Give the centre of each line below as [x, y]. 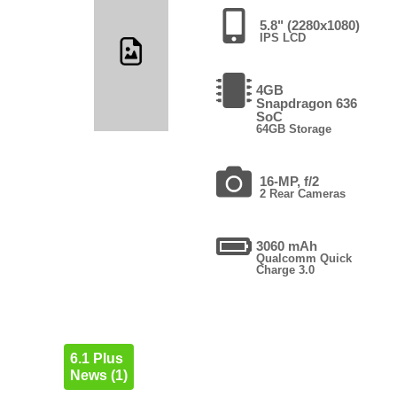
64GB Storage [293, 128]
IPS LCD [282, 37]
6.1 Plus [96, 358]
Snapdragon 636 [306, 103]
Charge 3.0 [285, 269]
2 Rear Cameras [302, 193]
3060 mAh [286, 245]
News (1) [98, 375]
